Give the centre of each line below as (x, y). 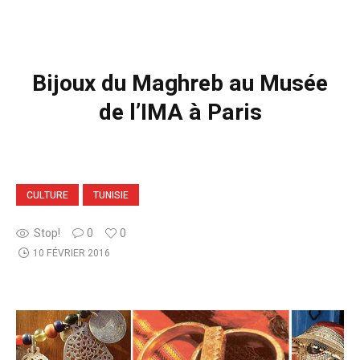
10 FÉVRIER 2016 (71, 253)
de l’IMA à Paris (180, 112)
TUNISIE (111, 195)
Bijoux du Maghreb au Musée (180, 84)
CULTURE (47, 195)
